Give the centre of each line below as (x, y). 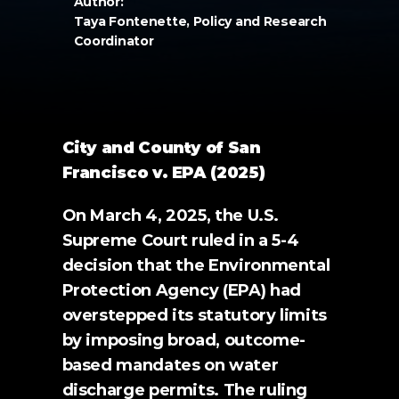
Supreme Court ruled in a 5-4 (180, 240)
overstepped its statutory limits (194, 315)
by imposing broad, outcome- (183, 340)
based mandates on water (170, 365)
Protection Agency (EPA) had (181, 290)
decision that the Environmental (196, 265)
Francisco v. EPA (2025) (163, 173)
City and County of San (161, 148)
